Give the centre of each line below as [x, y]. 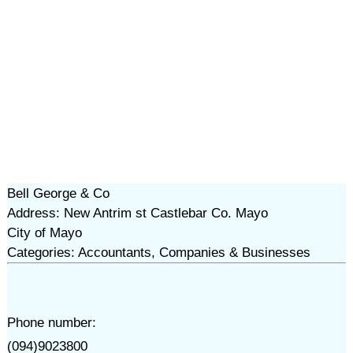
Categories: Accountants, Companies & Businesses [158, 253]
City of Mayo [44, 233]
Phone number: [51, 323]
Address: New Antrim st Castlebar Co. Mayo [137, 213]
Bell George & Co [58, 193]
